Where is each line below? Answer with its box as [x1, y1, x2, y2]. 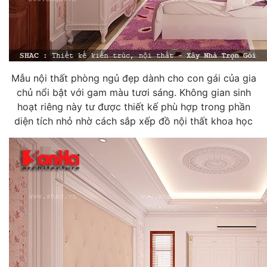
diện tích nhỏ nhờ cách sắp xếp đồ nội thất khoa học [14, 114, 253, 127]
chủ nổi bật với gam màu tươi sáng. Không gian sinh [16, 86, 251, 98]
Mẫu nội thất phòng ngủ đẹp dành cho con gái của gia [11, 72, 256, 84]
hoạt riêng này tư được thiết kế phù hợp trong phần [17, 100, 250, 113]
